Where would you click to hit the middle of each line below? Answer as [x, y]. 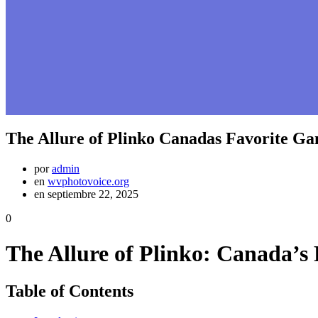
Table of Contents [70, 291]
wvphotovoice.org [88, 182]
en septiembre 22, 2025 [86, 194]
